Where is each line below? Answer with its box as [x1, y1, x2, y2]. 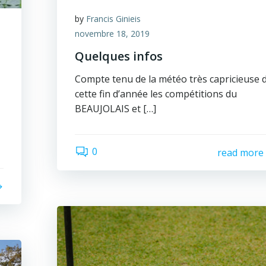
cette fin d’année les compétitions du [75, 87, 237, 100]
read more [217, 145, 264, 159]
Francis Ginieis [86, 13, 141, 24]
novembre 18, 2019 [75, 28, 150, 39]
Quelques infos [75, 48, 163, 64]
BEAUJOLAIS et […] [75, 102, 157, 115]
